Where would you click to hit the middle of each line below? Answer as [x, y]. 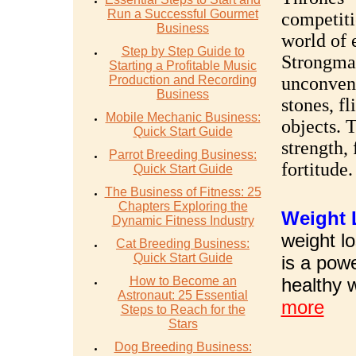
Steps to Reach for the [183, 310]
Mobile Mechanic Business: [183, 117]
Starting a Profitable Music [183, 66]
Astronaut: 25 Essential [183, 295]
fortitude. [317, 169]
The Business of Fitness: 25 [183, 192]
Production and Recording [183, 80]
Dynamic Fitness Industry [183, 221]
